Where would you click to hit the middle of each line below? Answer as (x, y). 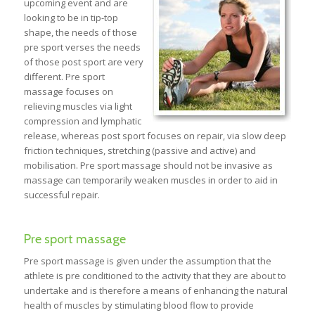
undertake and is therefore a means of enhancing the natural (155, 291)
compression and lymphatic (82, 121)
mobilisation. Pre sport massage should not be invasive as (148, 166)
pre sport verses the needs (82, 47)
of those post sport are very (83, 62)
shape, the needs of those (80, 33)
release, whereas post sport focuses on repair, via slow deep (155, 136)
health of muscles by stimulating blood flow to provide (139, 306)
